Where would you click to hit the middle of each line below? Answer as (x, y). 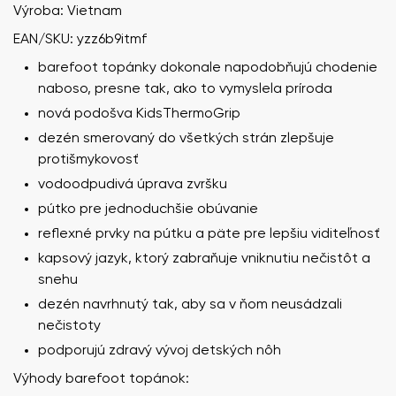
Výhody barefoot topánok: (101, 379)
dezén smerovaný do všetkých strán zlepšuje (186, 138)
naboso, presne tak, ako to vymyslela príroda (185, 89)
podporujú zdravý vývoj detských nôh (160, 350)
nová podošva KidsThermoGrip (139, 114)
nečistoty (69, 326)
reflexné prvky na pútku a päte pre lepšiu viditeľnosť (209, 234)
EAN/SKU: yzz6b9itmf (80, 39)
